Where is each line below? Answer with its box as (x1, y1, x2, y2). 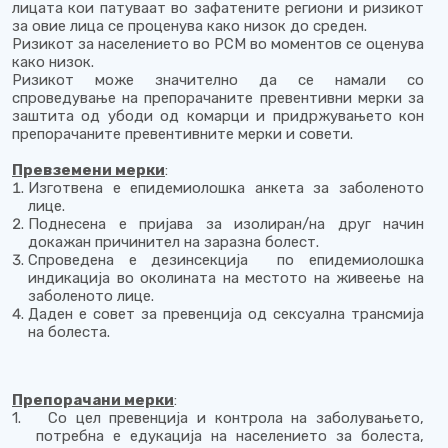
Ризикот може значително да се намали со (12, 71, 424, 89)
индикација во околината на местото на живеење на (28, 269, 424, 287)
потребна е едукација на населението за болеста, (36, 427, 424, 445)
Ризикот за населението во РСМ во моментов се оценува (12, 35, 424, 53)
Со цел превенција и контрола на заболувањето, (47, 409, 425, 427)
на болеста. (28, 323, 110, 341)
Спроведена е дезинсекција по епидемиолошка (28, 251, 424, 269)
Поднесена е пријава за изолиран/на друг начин (28, 215, 424, 233)
